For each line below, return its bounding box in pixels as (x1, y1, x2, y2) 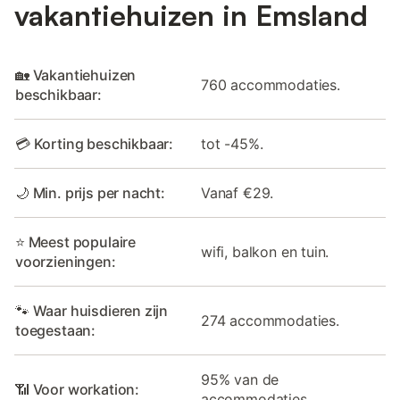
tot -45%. (201, 134, 263, 153)
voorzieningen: (15, 252, 116, 271)
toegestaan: (15, 321, 96, 339)
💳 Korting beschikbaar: (15, 134, 174, 153)
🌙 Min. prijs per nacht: (15, 183, 165, 202)
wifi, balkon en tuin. (201, 242, 329, 261)
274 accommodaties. (201, 311, 339, 329)
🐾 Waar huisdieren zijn (15, 301, 169, 320)
